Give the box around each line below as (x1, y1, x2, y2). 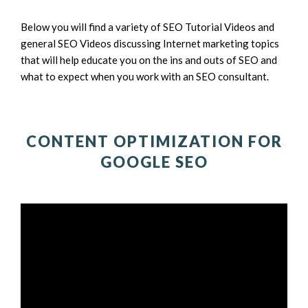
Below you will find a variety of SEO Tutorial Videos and (21, 21, 274, 33)
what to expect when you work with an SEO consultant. (21, 70, 269, 82)
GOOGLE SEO (100, 153, 208, 171)
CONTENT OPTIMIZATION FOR (25, 132, 283, 151)
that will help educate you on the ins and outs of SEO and (21, 54, 277, 66)
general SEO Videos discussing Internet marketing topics (21, 37, 279, 49)
